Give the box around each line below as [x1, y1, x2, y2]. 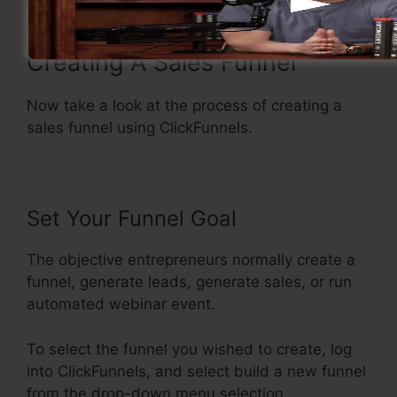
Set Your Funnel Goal [27, 206, 237, 232]
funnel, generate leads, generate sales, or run [27, 273, 352, 292]
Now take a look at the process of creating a [27, 97, 342, 115]
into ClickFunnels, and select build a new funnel [27, 362, 366, 380]
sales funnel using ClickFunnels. [27, 119, 253, 137]
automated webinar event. [27, 295, 215, 314]
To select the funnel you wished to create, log [27, 339, 352, 358]
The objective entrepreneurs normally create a [27, 251, 355, 269]
